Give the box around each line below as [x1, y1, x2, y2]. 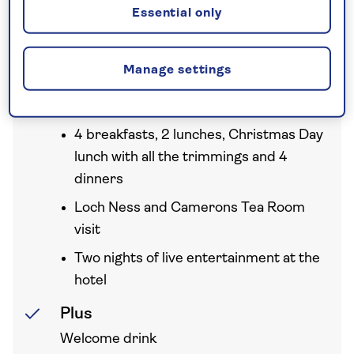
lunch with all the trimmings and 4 [74, 150, 288, 165]
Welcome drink [60, 332, 156, 347]
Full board [60, 100, 137, 117]
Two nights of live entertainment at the [74, 251, 320, 266]
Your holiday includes [25, 38, 212, 57]
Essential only [132, 7, 222, 21]
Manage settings [122, 64, 232, 77]
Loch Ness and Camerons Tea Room [74, 201, 305, 216]
